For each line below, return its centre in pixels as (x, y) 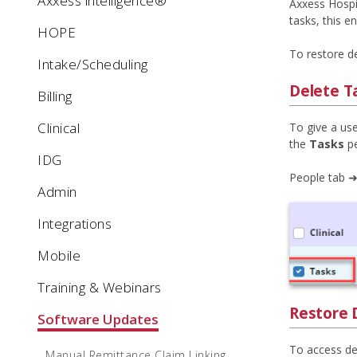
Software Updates (98, 319)
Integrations (75, 224)
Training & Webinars (100, 287)
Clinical (59, 128)
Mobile (59, 255)
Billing (55, 96)
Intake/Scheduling (93, 64)
